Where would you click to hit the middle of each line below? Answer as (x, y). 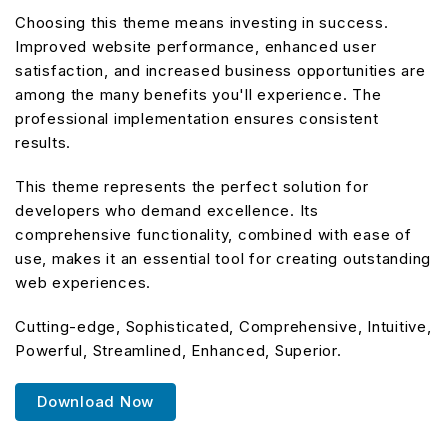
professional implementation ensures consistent (197, 118)
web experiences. (83, 282)
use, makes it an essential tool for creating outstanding (223, 258)
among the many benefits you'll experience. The (198, 94)
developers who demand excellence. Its (167, 210)
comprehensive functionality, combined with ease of (213, 234)
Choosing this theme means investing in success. (202, 22)
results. (43, 142)
